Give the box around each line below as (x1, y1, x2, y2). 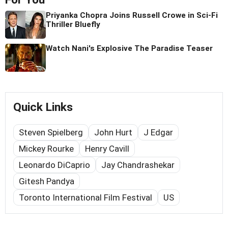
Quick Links (13, 100, 73, 115)
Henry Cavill (85, 144, 129, 154)
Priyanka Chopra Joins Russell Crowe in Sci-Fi (46, 11, 218, 20)
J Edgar (144, 127, 173, 138)
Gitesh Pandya (19, 176, 74, 187)
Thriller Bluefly (46, 20, 100, 30)
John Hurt (94, 127, 132, 138)
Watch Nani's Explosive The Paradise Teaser (46, 44, 213, 53)
